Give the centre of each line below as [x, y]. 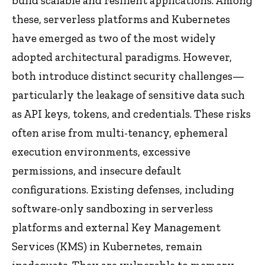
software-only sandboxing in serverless [112, 208]
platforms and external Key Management [116, 227]
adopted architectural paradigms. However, [122, 57]
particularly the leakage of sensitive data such [128, 95]
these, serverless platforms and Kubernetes [121, 19]
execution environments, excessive [101, 151]
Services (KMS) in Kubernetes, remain [107, 246]
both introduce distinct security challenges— [128, 76]
